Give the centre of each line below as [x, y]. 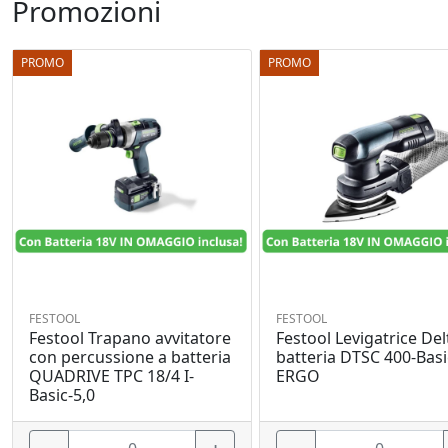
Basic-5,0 [62, 394]
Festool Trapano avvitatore [130, 337]
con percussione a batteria [130, 356]
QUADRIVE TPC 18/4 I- [111, 375]
